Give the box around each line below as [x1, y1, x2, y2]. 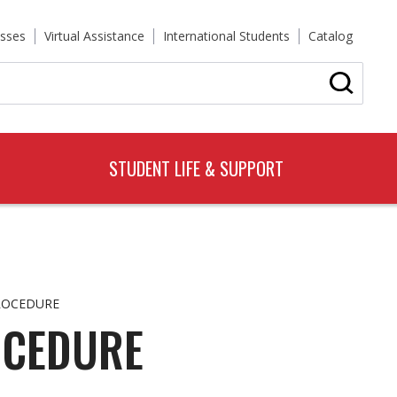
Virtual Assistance [44, 27, 144, 44]
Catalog [308, 27, 353, 44]
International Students [163, 27, 290, 44]
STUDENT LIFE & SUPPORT [108, 155, 284, 182]
